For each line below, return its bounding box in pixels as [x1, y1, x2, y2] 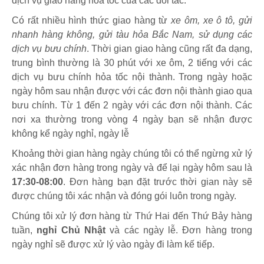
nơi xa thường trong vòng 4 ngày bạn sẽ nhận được [12, 114, 252, 125]
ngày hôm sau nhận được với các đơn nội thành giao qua [12, 86, 252, 97]
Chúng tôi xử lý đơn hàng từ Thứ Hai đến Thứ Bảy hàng [12, 211, 252, 222]
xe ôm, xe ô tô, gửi [171, 15, 253, 26]
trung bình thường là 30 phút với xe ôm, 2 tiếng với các [12, 58, 252, 68]
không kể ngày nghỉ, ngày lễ [12, 128, 129, 139]
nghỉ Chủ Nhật [37, 225, 105, 236]
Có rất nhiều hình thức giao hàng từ [12, 15, 171, 26]
